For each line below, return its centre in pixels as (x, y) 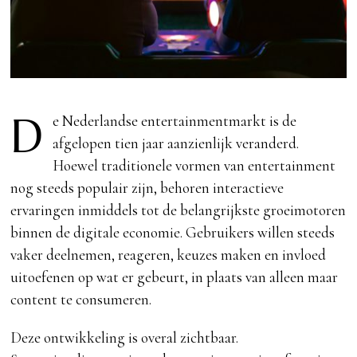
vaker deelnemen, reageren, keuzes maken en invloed (169, 255)
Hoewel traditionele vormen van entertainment (194, 166)
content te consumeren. (81, 300)
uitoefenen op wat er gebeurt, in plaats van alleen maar (175, 277)
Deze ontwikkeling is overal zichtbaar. (125, 338)
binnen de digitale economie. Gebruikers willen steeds (173, 233)
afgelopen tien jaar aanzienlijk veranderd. (176, 143)
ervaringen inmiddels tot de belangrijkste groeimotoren (178, 210)
